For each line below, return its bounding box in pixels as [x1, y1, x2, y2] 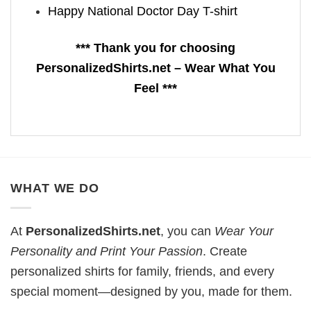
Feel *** [134, 81, 177, 95]
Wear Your [215, 224, 274, 238]
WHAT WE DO [10, 181, 99, 196]
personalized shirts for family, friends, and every [10, 264, 274, 278]
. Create [203, 244, 247, 258]
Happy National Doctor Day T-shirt [48, 4, 238, 19]
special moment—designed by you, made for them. [10, 284, 292, 299]
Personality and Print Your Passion [10, 244, 203, 258]
